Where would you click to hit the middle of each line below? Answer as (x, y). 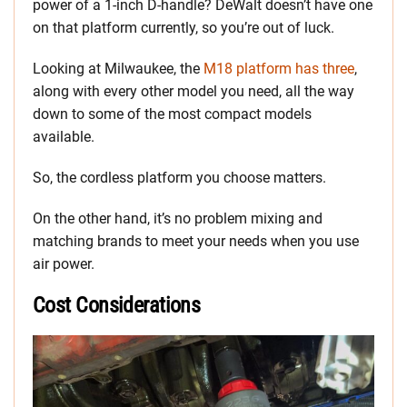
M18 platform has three (277, 69)
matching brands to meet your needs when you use (196, 242)
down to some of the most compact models (172, 114)
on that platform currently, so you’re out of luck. (184, 28)
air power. (64, 264)
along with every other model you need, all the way (194, 92)
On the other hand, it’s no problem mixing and (178, 219)
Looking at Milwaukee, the (116, 69)
